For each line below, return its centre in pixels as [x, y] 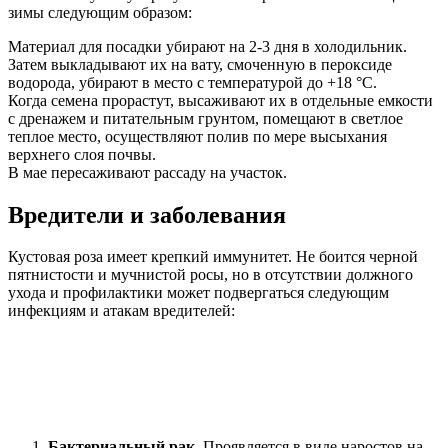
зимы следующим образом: [100, 12]
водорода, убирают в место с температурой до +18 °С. [192, 82]
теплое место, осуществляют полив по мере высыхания [197, 136]
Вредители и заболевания [147, 214]
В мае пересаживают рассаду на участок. [147, 172]
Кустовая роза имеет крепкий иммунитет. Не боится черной [213, 257]
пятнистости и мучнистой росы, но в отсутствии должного [210, 275]
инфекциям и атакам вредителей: [121, 311]
